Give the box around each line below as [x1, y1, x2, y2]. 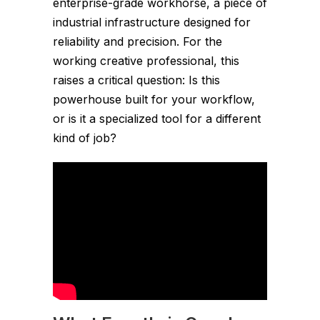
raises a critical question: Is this [53, 73, 220, 87]
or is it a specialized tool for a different [53, 111, 261, 126]
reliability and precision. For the [53, 34, 222, 49]
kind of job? [53, 131, 116, 145]
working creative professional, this [53, 54, 239, 68]
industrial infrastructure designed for [53, 15, 251, 29]
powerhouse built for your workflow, [53, 92, 255, 106]
